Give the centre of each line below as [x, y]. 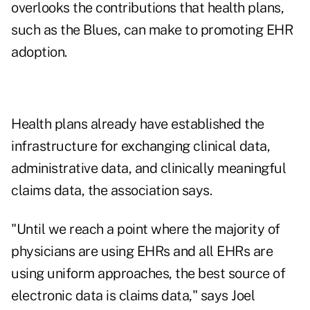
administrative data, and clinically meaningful [148, 168]
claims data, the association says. [111, 191]
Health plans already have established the [138, 124]
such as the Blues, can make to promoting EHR [152, 30]
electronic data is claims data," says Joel [133, 296]
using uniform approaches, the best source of [148, 274]
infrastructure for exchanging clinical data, [140, 146]
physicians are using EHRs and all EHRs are [142, 252]
